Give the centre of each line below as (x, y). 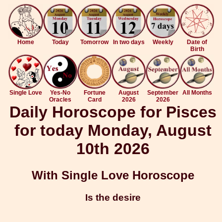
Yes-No (60, 93)
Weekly (163, 42)
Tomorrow (94, 42)
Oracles (60, 100)
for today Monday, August (113, 130)
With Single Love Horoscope (113, 175)
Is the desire (113, 198)
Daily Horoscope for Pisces (113, 112)
